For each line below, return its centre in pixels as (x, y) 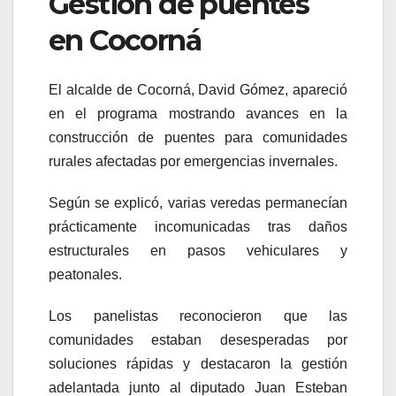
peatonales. (85, 274)
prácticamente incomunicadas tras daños (198, 226)
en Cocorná (125, 40)
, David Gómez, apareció (269, 89)
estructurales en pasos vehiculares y (198, 250)
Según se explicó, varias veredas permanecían (198, 202)
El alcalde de (93, 89)
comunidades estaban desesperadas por (198, 339)
